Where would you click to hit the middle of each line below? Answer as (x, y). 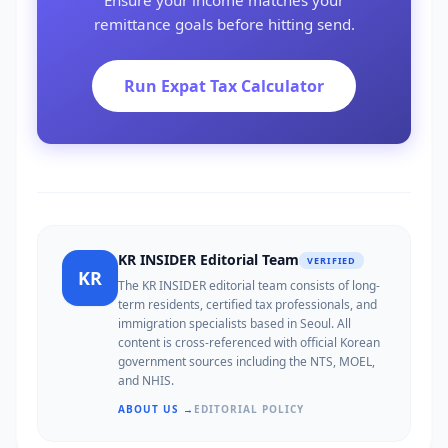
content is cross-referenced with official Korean (249, 342)
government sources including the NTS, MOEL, (246, 361)
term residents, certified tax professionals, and (247, 304)
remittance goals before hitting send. (224, 24)
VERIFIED (332, 260)
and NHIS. (146, 380)
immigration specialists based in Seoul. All (234, 323)
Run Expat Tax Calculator (224, 86)
